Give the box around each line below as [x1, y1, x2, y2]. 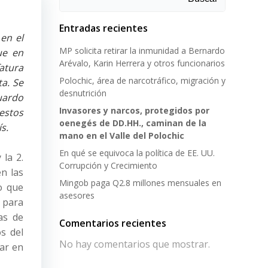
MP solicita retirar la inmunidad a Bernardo [59, 45, 225, 56]
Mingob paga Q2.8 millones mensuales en [59, 177, 221, 188]
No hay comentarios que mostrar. [59, 237, 210, 251]
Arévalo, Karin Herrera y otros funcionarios [59, 57, 225, 69]
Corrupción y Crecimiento [59, 160, 157, 171]
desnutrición [59, 87, 106, 99]
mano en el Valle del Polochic [59, 130, 184, 141]
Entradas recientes [59, 22, 148, 35]
